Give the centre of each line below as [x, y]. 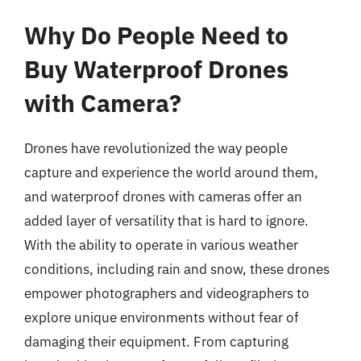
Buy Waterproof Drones [156, 68]
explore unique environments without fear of [162, 317]
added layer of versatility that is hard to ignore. [166, 220]
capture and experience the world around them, [171, 172]
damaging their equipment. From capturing [156, 341]
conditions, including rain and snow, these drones [177, 269]
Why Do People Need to [156, 35]
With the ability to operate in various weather [161, 245]
